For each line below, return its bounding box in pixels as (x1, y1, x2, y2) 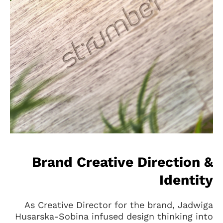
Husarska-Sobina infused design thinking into (15, 211, 213, 222)
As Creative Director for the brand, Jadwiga (24, 200, 213, 210)
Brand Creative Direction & (32, 154, 213, 170)
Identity (159, 172, 213, 188)
